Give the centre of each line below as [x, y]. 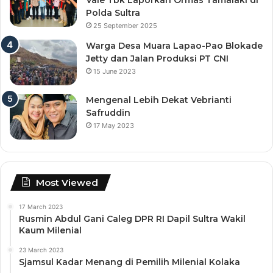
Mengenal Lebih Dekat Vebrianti [159, 100]
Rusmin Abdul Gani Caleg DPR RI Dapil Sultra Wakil [132, 218]
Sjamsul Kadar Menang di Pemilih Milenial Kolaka [129, 262]
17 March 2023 [41, 206]
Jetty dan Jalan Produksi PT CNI [157, 58]
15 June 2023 [115, 71]
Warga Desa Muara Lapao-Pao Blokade [174, 45]
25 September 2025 [125, 25]
